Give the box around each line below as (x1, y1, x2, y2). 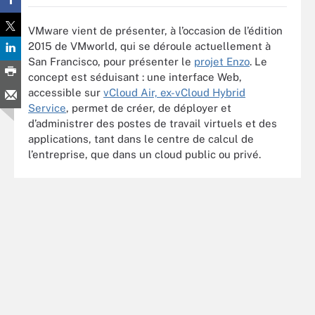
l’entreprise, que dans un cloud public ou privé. (28, 148, 261, 160)
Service (28, 101, 66, 114)
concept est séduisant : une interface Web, (28, 70, 242, 83)
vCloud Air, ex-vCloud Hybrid (103, 86, 245, 98)
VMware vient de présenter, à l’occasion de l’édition (28, 24, 283, 37)
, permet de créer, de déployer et (66, 101, 231, 114)
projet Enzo (194, 55, 250, 67)
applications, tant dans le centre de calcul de (28, 132, 254, 145)
